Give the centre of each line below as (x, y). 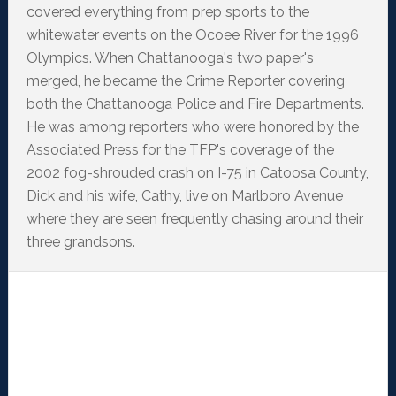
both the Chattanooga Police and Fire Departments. (195, 104)
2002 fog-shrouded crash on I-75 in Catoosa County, (197, 173)
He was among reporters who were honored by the (192, 127)
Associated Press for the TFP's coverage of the (180, 150)
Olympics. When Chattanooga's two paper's (170, 58)
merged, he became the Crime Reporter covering (185, 81)
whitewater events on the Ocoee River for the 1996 (192, 35)
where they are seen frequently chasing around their (194, 219)
